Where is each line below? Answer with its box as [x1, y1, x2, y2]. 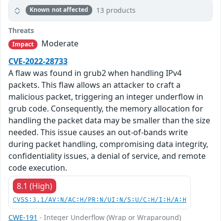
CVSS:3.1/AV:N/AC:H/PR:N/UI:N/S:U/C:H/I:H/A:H [13, 196, 186, 204]
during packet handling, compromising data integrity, [8, 139, 208, 150]
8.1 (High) [17, 181, 52, 192]
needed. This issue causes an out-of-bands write [8, 127, 188, 138]
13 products [96, 5, 136, 15]
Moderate [39, 37, 79, 49]
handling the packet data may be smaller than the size [8, 115, 210, 126]
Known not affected [29, 5, 88, 14]
